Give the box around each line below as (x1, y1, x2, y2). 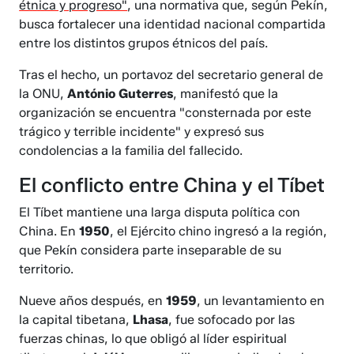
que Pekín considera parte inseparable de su (19, 243, 282, 258)
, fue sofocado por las (168, 312, 296, 328)
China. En (19, 224, 80, 239)
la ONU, (19, 86, 68, 102)
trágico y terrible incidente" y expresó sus (19, 124, 265, 140)
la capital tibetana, (19, 312, 134, 328)
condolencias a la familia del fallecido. (19, 143, 243, 159)
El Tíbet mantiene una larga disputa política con (19, 205, 301, 220)
